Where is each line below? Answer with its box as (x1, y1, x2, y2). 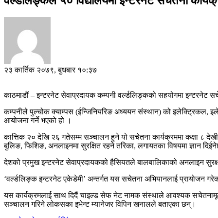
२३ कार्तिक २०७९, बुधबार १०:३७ (4, 65, 97, 74)
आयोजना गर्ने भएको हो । (4, 116, 72, 125)
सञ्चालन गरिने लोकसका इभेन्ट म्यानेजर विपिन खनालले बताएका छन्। (4, 200, 196, 208)
